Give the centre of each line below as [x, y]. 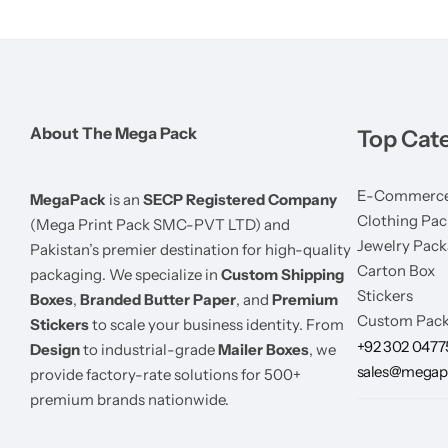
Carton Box [395, 270]
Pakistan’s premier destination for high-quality [190, 249]
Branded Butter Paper [158, 299]
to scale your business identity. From [216, 324]
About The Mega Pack [113, 132]
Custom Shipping [282, 274]
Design [55, 349]
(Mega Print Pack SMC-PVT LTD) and [160, 224]
